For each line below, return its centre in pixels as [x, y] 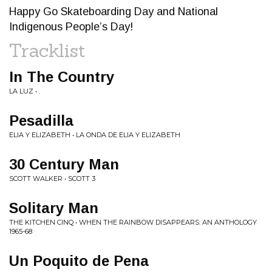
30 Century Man [64, 164]
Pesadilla [41, 121]
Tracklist [47, 50]
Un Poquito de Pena [79, 261]
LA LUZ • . [25, 91]
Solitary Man [54, 208]
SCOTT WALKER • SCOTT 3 [52, 178]
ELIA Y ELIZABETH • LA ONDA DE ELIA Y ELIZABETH [95, 135]
